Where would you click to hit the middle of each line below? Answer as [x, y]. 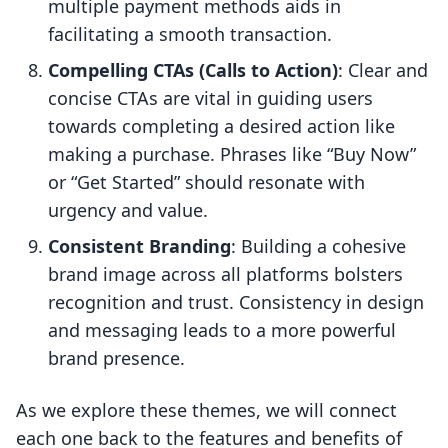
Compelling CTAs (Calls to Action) [193, 70]
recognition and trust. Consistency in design [236, 302]
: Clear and [383, 70]
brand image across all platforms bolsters [225, 274]
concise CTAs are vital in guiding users [210, 98]
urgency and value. [128, 210]
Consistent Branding [139, 246]
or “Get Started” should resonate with [206, 182]
